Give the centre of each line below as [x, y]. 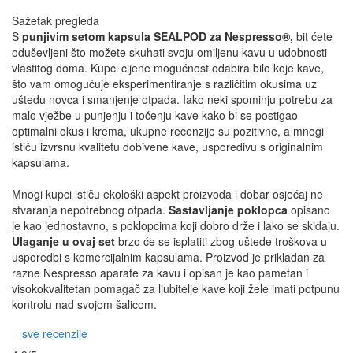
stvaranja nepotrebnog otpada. [90, 209]
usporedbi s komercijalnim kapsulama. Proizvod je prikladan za [168, 256]
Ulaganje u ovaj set [63, 241]
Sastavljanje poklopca [228, 209]
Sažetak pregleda [56, 20]
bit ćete [313, 36]
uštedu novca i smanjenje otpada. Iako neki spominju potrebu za [172, 99]
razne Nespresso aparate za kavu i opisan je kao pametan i [160, 272]
